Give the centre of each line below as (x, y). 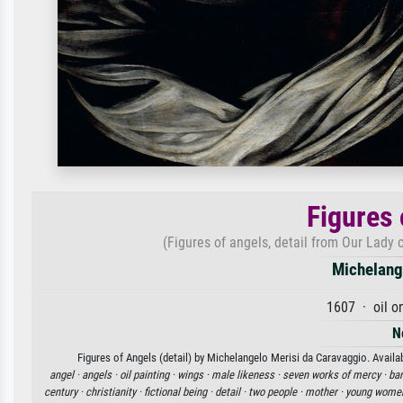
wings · (194, 375)
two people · (277, 392)
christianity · (115, 392)
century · (65, 392)
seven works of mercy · (335, 375)
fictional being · (179, 392)
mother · (325, 392)
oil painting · (148, 375)
